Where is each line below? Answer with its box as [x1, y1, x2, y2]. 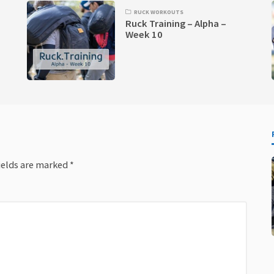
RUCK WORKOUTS [134, 8, 184, 16]
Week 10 [125, 28, 163, 42]
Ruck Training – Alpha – [125, 17, 227, 31]
